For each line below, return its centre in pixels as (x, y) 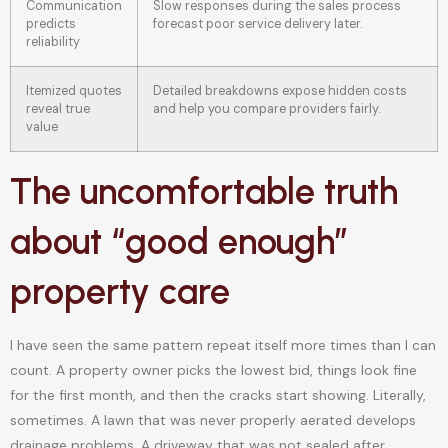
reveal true (58, 109)
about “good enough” (179, 242)
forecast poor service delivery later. (257, 24)
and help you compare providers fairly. (266, 109)
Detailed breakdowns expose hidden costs (280, 91)
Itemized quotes (74, 91)
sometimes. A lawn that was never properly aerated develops (213, 420)
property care (120, 292)
